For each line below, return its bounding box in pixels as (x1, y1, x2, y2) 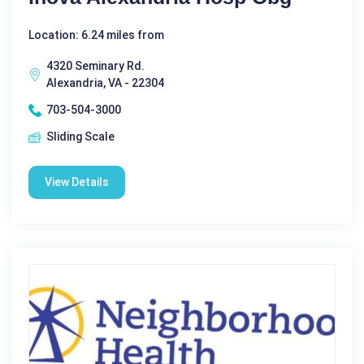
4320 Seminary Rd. (46, 59, 145, 73)
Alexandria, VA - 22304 (46, 76, 164, 90)
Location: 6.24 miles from (28, 28, 164, 42)
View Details (45, 175, 109, 189)
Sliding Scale (46, 130, 115, 144)
